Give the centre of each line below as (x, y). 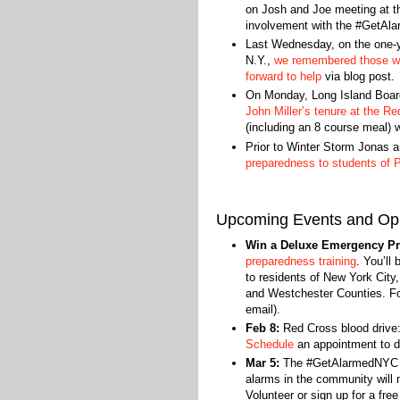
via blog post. (359, 76)
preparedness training (300, 261)
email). (262, 309)
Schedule (269, 344)
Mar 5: (262, 363)
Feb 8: (262, 328)
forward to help (283, 76)
